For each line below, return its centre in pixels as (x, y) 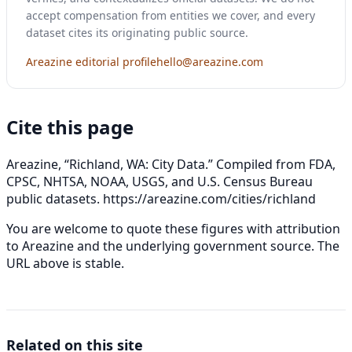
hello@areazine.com (210, 61)
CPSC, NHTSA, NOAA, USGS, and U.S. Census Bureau (159, 181)
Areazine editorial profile (91, 61)
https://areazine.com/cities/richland (209, 198)
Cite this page (70, 126)
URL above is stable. (65, 263)
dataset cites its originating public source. (137, 32)
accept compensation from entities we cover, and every (170, 15)
